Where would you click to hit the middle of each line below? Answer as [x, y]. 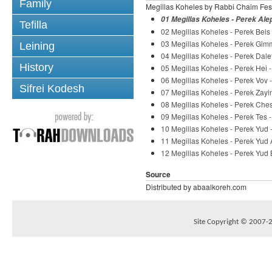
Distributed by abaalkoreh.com [196, 187]
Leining [37, 46]
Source [158, 174]
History [36, 67]
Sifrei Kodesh [52, 89]
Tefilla [33, 25]
